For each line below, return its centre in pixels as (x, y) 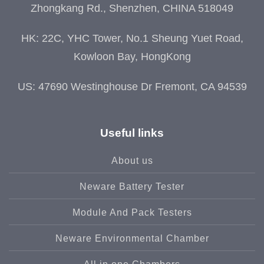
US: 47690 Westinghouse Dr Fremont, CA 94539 (132, 86)
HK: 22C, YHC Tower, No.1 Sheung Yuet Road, (132, 38)
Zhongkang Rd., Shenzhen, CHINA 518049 (132, 8)
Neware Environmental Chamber (132, 238)
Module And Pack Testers (132, 212)
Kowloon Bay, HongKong (132, 56)
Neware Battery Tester (132, 186)
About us (132, 160)
